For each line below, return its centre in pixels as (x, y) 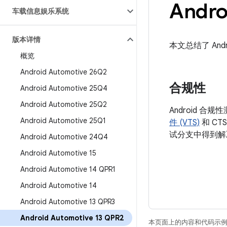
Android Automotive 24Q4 (64, 137)
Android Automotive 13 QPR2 (72, 218)
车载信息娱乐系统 (41, 11)
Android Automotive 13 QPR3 (68, 202)
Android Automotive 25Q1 (63, 121)
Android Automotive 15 (58, 153)
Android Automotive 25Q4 (64, 88)
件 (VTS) (184, 123)
